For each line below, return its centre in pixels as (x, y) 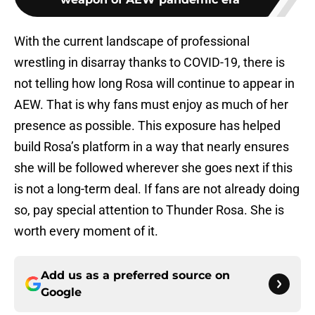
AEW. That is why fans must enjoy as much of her (151, 105)
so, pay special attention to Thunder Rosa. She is (149, 210)
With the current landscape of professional (132, 41)
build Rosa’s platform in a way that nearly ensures (152, 147)
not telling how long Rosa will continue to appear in (154, 84)
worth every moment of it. (86, 231)
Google (61, 292)
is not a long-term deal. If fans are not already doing (157, 189)
